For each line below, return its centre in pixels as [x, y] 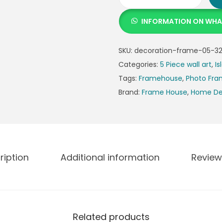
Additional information [110, 157]
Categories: [139, 64]
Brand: [130, 92]
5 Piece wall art [186, 64]
